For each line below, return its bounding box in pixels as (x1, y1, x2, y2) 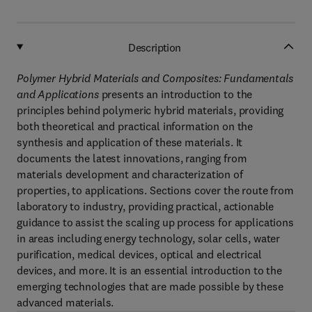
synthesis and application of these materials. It (17, 135, 243, 149)
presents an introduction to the (101, 87, 253, 101)
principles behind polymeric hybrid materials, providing (17, 103, 284, 117)
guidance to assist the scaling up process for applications (17, 215, 294, 229)
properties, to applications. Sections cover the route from (17, 183, 294, 197)
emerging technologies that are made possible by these (17, 279, 283, 293)
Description (128, 40, 181, 54)
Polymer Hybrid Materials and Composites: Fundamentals (17, 71, 293, 85)
